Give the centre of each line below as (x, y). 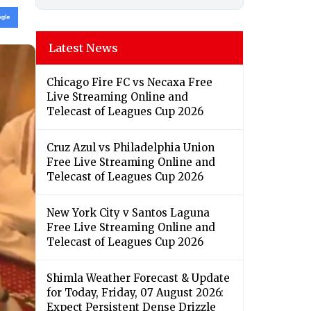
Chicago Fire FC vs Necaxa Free (129, 83)
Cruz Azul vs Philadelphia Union (131, 148)
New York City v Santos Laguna (128, 213)
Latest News (83, 48)
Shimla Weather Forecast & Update (138, 278)
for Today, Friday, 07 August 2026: (135, 293)
